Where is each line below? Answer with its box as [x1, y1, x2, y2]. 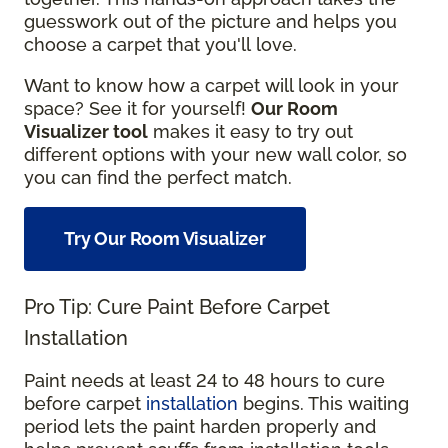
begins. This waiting [238, 392, 409, 414]
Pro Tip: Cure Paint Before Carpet [24, 294, 330, 319]
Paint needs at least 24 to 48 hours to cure [24, 369, 385, 391]
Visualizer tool [24, 120, 148, 142]
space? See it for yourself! [24, 97, 251, 119]
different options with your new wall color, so [24, 143, 407, 165]
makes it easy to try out [148, 120, 353, 142]
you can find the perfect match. [24, 166, 297, 188]
